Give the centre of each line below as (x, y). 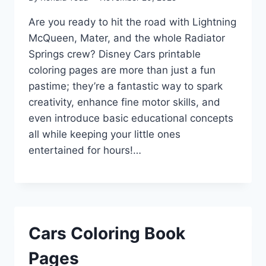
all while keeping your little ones (104, 134)
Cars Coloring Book (107, 233)
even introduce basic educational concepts (131, 118)
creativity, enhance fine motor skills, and (124, 102)
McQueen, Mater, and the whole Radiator (127, 38)
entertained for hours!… (85, 150)
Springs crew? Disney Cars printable (115, 54)
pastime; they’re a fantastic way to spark (126, 86)
